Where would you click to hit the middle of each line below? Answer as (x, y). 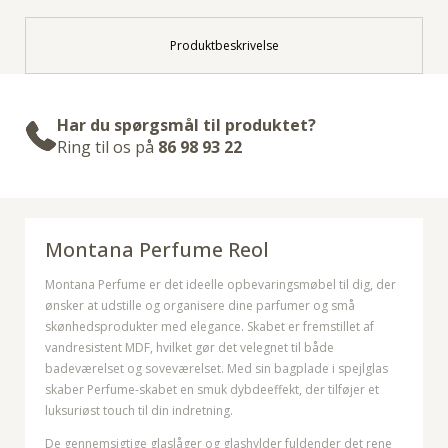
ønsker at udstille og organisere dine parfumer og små (200, 306)
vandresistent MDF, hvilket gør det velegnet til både (189, 348)
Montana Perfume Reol (157, 250)
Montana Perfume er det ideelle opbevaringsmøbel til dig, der (220, 285)
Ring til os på (107, 147)
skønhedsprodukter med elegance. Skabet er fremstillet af (209, 327)
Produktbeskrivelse (224, 46)
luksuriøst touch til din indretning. (139, 411)
